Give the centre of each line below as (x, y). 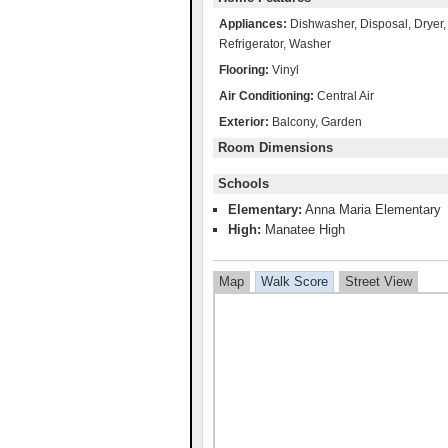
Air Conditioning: (268, 95)
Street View (378, 281)
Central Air (345, 95)
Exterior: (245, 121)
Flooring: (245, 69)
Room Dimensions (275, 147)
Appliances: (254, 23)
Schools (243, 183)
